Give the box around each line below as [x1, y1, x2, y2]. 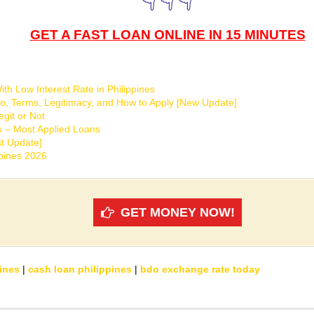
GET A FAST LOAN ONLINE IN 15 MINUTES [29, 27, 306, 43]
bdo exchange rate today [140, 264, 260, 275]
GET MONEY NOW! [121, 205, 235, 220]
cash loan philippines [28, 264, 132, 275]
